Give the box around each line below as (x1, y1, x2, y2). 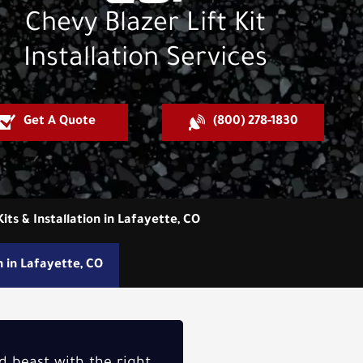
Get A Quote (23, 114, 96, 129)
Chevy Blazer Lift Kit (24, 11, 266, 41)
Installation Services (23, 45, 267, 75)
